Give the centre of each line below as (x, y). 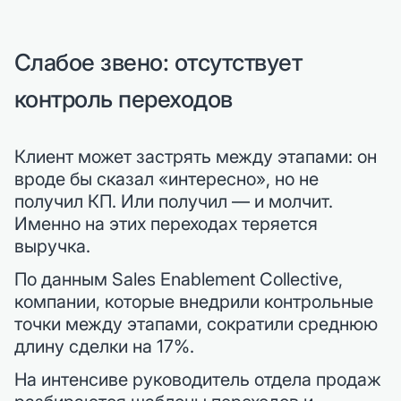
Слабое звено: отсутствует (158, 62)
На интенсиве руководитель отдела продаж (198, 379)
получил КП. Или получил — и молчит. (174, 201)
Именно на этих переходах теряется (166, 223)
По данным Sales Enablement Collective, (179, 279)
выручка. (52, 246)
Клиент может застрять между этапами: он (196, 156)
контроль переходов (124, 98)
